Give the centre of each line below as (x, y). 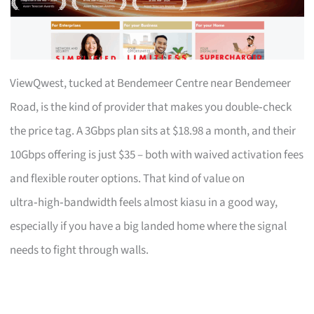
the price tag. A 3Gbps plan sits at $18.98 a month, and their (153, 131)
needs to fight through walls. (80, 250)
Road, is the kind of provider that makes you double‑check (151, 107)
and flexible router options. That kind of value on (128, 178)
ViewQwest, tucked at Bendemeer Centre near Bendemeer (151, 83)
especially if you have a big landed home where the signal (149, 226)
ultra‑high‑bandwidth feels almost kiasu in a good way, (144, 202)
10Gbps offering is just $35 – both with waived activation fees (157, 155)
